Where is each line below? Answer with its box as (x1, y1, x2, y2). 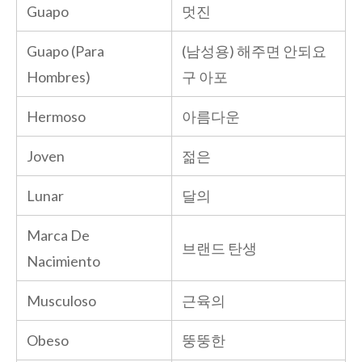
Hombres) (27, 67, 90, 86)
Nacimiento (27, 251, 100, 270)
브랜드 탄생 (182, 238, 257, 257)
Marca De (27, 225, 90, 244)
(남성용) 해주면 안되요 (182, 41, 326, 60)
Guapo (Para (27, 41, 104, 60)
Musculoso (27, 291, 96, 309)
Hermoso (27, 107, 86, 125)
